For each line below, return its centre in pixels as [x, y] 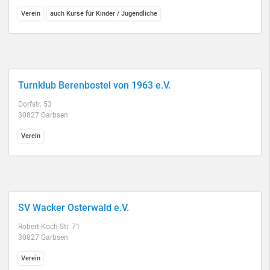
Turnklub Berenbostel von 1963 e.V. [94, 85]
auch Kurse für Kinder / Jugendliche [104, 14]
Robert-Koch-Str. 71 [49, 227]
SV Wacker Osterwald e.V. [74, 208]
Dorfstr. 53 [35, 104]
